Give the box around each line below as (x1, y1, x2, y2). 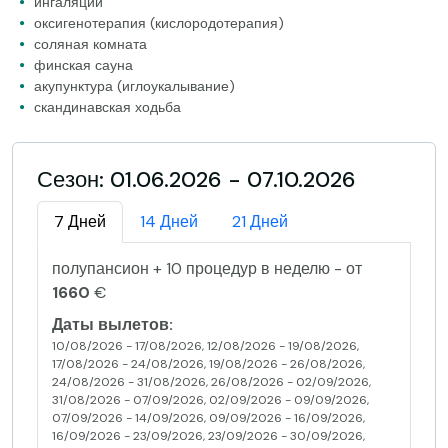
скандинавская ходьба (34, 97, 181, 116)
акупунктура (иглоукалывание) (34, 76, 235, 95)
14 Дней (140, 210, 198, 232)
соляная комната (34, 34, 147, 53)
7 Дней (54, 210, 106, 232)
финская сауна (34, 55, 133, 74)
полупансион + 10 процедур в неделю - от (52, 257, 362, 279)
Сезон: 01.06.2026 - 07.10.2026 (37, 164, 356, 194)
